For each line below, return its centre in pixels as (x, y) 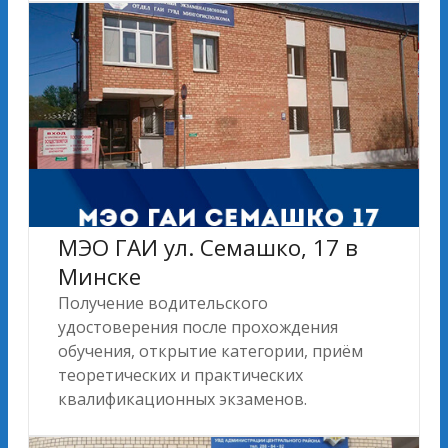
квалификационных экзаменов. (182, 398)
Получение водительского (163, 302)
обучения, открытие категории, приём (210, 350)
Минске (99, 276)
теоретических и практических (180, 374)
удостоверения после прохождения (198, 326)
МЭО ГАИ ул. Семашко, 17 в (208, 247)
